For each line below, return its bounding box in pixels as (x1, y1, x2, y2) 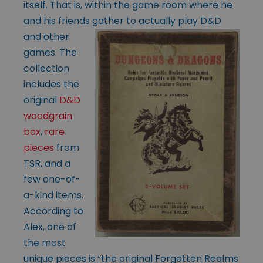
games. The (23, 45, 77, 59)
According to (23, 204, 83, 218)
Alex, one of (23, 220, 76, 234)
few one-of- (23, 172, 80, 186)
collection (23, 61, 69, 75)
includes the (23, 77, 79, 91)
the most (23, 235, 66, 249)
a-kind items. (23, 188, 83, 202)
